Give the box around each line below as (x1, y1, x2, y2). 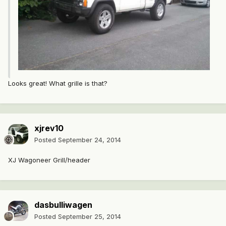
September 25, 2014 (58, 212, 121, 221)
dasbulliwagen (34, 200, 92, 210)
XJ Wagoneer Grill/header (8, 156, 90, 164)
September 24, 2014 (58, 136, 121, 144)
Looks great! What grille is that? (8, 79, 107, 88)
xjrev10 (34, 123, 64, 134)
